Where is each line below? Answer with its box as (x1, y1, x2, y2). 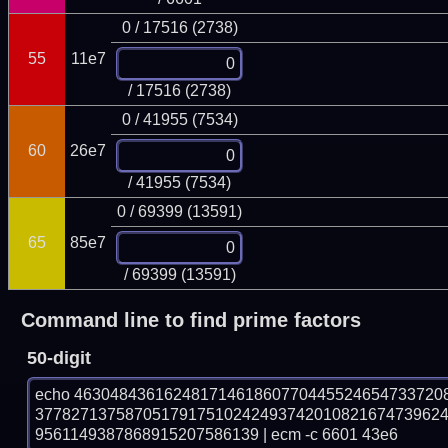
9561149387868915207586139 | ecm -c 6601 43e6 (35, 426, 399, 444)
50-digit (27, 348, 92, 369)
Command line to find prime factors (20, 309, 361, 332)
